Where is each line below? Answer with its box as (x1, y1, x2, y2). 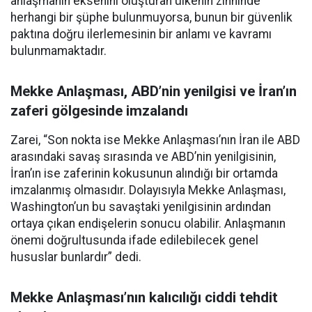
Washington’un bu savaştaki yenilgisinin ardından (10, 199, 271, 214)
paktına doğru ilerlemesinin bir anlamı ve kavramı (10, 26, 272, 41)
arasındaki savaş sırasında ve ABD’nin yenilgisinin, (10, 149, 276, 164)
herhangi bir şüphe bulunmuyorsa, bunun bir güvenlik (10, 10, 292, 24)
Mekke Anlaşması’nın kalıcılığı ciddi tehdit (10, 288, 278, 306)
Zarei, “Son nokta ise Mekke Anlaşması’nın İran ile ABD (10, 132, 300, 147)
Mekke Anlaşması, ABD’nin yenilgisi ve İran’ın (10, 82, 297, 100)
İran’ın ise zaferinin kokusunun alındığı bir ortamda (10, 166, 278, 180)
